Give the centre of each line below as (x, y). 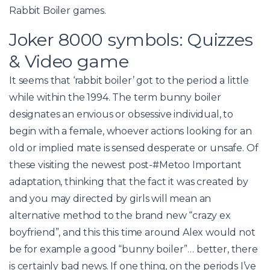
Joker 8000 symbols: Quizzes (131, 39)
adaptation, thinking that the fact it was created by (129, 181)
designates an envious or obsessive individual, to (121, 114)
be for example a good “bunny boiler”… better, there (133, 249)
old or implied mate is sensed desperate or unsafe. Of (134, 148)
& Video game (69, 61)
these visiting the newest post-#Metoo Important (125, 165)
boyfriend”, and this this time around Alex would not (132, 232)
